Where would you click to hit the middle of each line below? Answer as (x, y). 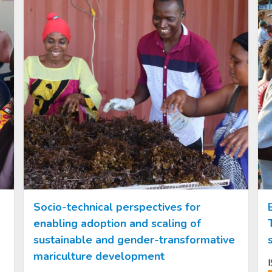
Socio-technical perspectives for (117, 207)
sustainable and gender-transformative (134, 240)
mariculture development (99, 256)
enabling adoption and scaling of (117, 223)
